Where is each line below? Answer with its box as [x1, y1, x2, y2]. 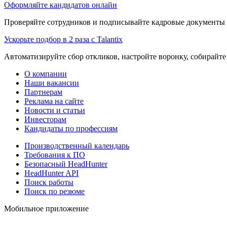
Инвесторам [24, 115, 66, 124]
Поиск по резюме [24, 186, 85, 196]
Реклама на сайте [24, 96, 84, 105]
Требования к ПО [24, 150, 85, 159]
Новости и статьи [24, 105, 85, 115]
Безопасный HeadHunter [24, 159, 107, 168]
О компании [24, 69, 67, 78]
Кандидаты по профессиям [24, 124, 118, 133]
